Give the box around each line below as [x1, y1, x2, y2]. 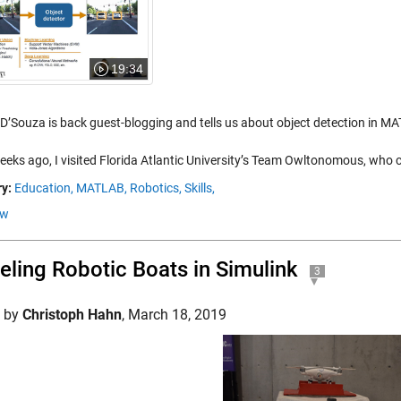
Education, [14, 181, 73, 195]
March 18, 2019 [128, 306, 226, 323]
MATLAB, [76, 181, 127, 195]
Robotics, [130, 181, 182, 195]
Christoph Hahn [22, 306, 122, 323]
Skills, [184, 181, 215, 195]
